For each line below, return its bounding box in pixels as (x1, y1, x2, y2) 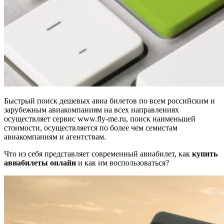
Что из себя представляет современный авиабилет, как (4, 149, 192, 158)
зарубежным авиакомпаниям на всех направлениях (4, 105, 179, 114)
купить (192, 149, 217, 158)
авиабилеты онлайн (4, 158, 76, 167)
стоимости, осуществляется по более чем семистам (4, 123, 177, 132)
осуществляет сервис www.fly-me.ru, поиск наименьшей (4, 114, 195, 123)
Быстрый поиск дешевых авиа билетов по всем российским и (4, 96, 215, 105)
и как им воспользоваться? (76, 158, 169, 167)
